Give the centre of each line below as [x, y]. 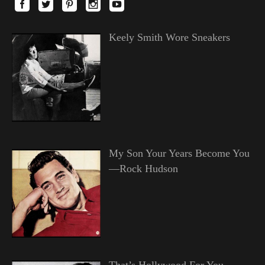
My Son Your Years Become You [179, 153]
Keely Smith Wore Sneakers [169, 38]
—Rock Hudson [143, 169]
